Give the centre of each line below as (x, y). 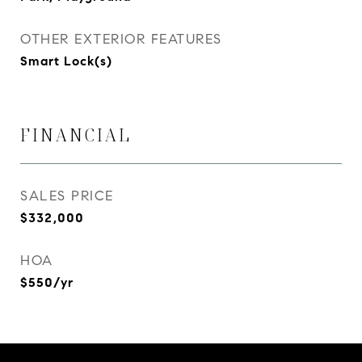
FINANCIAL (76, 135)
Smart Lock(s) (66, 61)
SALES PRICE (67, 196)
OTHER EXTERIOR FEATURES (121, 39)
